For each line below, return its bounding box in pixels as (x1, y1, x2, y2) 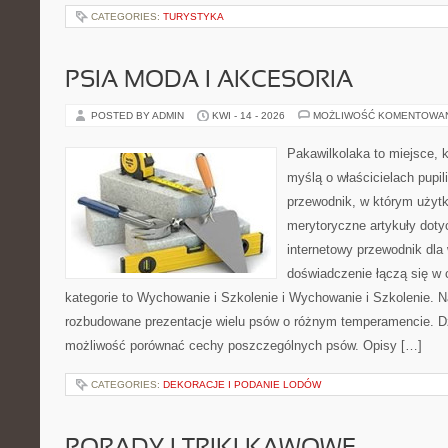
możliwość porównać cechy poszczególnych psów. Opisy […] (65, 338, 422, 353)
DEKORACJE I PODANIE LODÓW (163, 379, 321, 390)
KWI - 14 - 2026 (212, 110, 285, 121)
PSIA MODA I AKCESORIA (65, 70, 353, 92)
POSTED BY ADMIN (91, 110, 187, 121)
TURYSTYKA (163, 11, 224, 22)
